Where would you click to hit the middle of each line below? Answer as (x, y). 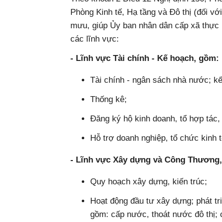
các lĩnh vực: (95, 39)
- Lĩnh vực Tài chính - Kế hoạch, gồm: (145, 58)
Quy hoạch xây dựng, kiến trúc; (149, 182)
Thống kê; (109, 99)
